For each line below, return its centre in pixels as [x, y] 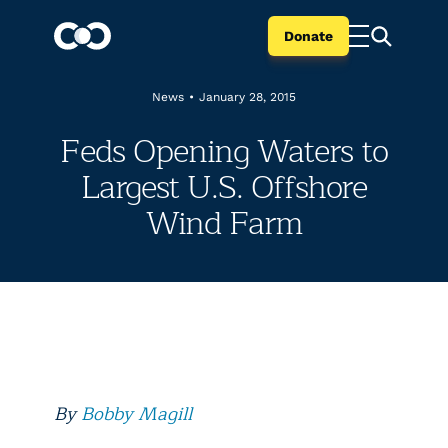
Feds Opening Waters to [224, 151]
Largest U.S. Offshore [224, 187]
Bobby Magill [136, 414]
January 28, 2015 [247, 97]
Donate [308, 36]
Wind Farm [224, 223]
